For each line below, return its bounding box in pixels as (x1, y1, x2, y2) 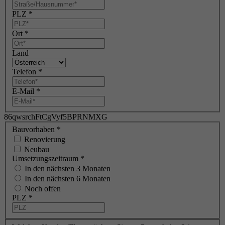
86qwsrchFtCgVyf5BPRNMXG (4, 112, 107, 121)
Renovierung (24, 135, 65, 144)
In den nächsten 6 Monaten (25, 174, 110, 183)
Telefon (12, 67, 38, 76)
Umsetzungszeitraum (12, 154, 80, 163)
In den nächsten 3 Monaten (25, 164, 110, 173)
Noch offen (25, 184, 61, 193)
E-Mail (12, 86, 36, 95)
